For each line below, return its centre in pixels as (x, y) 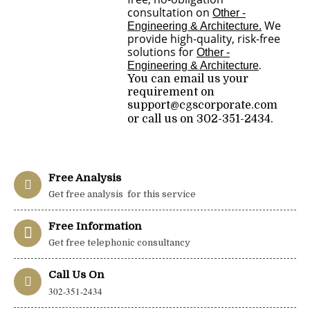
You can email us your (188, 79)
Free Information (95, 226)
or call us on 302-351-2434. (200, 119)
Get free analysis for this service (122, 194)
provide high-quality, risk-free (204, 39)
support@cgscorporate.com (202, 105)
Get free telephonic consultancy (119, 243)
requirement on (171, 92)
